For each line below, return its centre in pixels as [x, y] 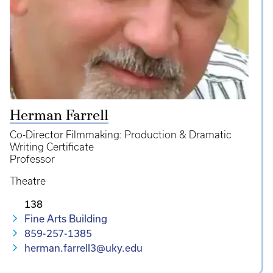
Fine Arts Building [66, 218]
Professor [32, 159]
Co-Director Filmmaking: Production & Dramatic [121, 134]
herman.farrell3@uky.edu [83, 247]
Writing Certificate [52, 147]
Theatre [28, 181]
